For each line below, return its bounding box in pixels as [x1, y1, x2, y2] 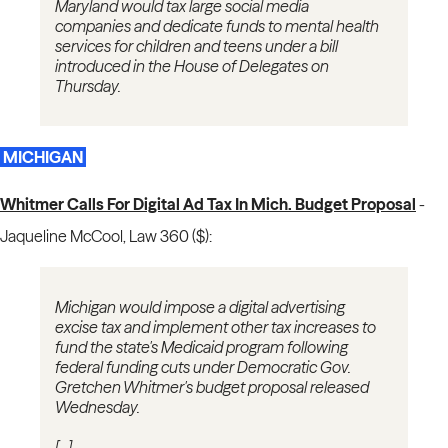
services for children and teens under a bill [55, 36, 338, 57]
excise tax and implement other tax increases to [55, 317, 376, 338]
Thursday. [55, 76, 121, 97]
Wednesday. [55, 397, 140, 418]
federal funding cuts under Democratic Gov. [55, 357, 351, 378]
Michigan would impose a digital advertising [55, 297, 345, 318]
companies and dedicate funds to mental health [55, 16, 379, 37]
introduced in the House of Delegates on [55, 56, 329, 77]
